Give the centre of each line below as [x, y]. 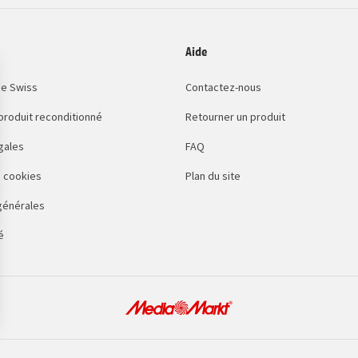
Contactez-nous [223, 88]
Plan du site [213, 176]
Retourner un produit [235, 117]
